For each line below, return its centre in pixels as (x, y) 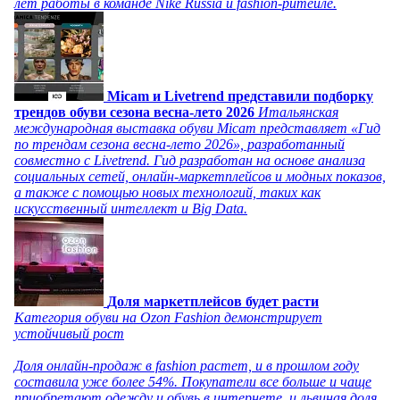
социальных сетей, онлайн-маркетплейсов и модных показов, (200, 177)
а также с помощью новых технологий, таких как (167, 193)
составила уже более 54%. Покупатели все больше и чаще (193, 382)
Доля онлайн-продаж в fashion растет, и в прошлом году (187, 366)
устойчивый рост (69, 334)
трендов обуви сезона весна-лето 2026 (134, 112)
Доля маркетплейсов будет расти (213, 302)
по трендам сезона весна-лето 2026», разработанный (179, 145)
